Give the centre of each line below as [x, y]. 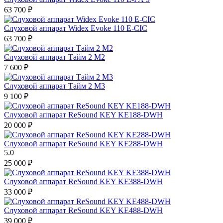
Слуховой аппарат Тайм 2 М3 [55, 86]
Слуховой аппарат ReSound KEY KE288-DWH [83, 143]
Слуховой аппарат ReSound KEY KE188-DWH [83, 114]
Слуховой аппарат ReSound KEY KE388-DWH [83, 181]
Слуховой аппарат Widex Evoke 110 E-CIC [76, 28]
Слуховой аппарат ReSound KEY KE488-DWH [83, 210]
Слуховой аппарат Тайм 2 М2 [55, 57]
